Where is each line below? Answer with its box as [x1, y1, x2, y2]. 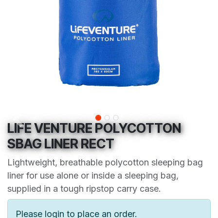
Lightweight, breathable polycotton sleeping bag [7, 157, 203, 167]
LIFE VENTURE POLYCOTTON [7, 120, 181, 136]
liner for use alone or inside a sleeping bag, [7, 170, 179, 181]
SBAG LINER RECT [7, 136, 114, 152]
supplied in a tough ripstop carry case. [7, 183, 161, 194]
